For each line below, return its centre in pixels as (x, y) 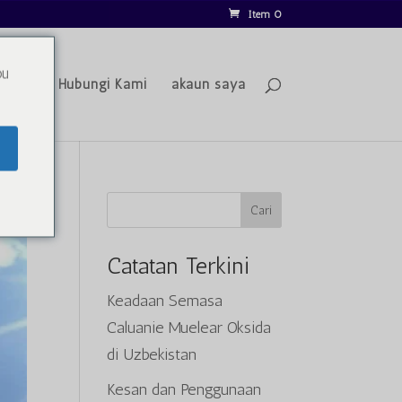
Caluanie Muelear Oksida (189, 328)
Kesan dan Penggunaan (184, 389)
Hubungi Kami (102, 84)
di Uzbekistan (152, 354)
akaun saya (208, 84)
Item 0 (265, 14)
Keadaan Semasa (165, 301)
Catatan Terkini (179, 266)
